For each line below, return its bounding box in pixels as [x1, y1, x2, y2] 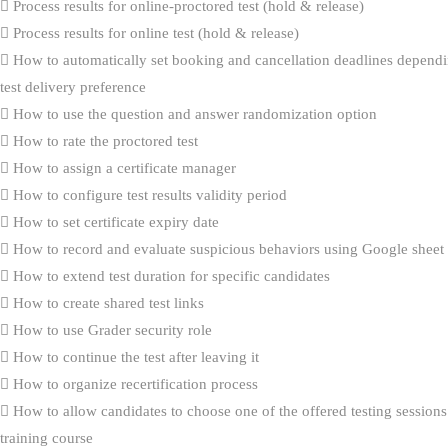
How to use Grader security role [9, 321, 212, 338]
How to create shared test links [9, 294, 204, 311]
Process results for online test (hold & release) [9, 24, 299, 41]
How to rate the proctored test [9, 132, 198, 149]
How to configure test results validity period [9, 186, 287, 203]
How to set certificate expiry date [9, 213, 219, 230]
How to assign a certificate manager [9, 159, 236, 176]
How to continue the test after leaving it [9, 348, 259, 365]
